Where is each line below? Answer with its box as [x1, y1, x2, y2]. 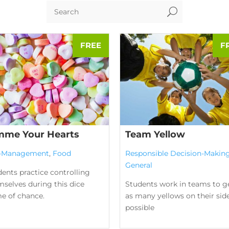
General [125, 160, 152, 170]
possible [125, 202, 154, 212]
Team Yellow [125, 128, 185, 140]
